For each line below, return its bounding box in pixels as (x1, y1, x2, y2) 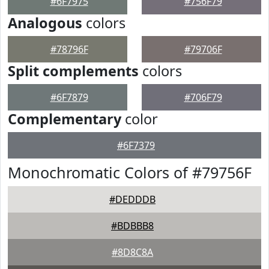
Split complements (8, 61, 139, 80)
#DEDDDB (109, 193, 156, 206)
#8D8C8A (112, 246, 153, 259)
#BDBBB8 (111, 219, 154, 232)
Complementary (8, 109, 121, 128)
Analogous (8, 13, 82, 32)
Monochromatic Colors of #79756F (8, 162, 252, 183)
